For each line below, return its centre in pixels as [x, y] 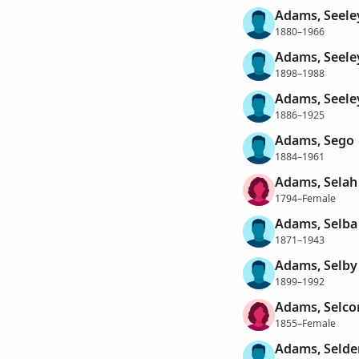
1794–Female [305, 198]
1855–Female [305, 323]
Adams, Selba [316, 224]
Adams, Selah [316, 182]
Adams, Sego [314, 141]
